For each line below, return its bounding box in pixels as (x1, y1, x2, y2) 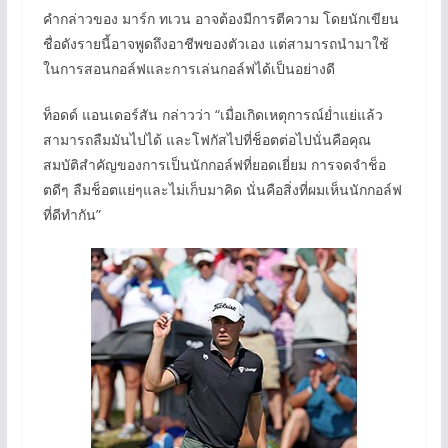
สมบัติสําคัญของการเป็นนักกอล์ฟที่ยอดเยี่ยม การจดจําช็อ (42, 154, 386, 174)
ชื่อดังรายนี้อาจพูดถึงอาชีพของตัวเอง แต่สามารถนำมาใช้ (42, 33, 389, 53)
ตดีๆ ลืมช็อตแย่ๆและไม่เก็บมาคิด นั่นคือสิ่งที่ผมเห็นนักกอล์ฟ (42, 179, 402, 199)
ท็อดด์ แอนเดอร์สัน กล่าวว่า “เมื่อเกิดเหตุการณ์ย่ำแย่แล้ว (42, 104, 383, 124)
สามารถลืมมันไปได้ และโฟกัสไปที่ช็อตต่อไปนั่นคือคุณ (42, 129, 371, 149)
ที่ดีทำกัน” (42, 204, 101, 224)
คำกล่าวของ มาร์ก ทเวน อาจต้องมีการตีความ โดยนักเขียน (42, 8, 399, 28)
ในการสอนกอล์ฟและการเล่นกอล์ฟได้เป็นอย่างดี (42, 58, 335, 78)
